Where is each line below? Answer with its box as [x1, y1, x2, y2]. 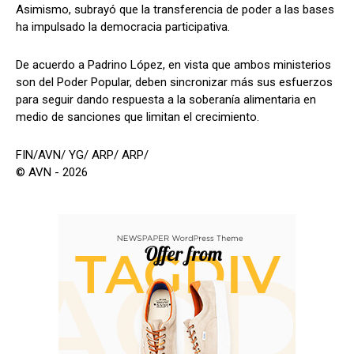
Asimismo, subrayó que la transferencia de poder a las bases [16, 2, 334, 17]
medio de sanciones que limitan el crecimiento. [16, 110, 259, 125]
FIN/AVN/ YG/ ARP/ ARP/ [16, 148, 149, 163]
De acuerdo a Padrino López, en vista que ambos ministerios [16, 58, 331, 73]
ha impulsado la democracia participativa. [16, 20, 230, 35]
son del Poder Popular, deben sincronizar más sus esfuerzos [16, 75, 333, 90]
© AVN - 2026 [16, 165, 88, 180]
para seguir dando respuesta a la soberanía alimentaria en [16, 92, 316, 107]
